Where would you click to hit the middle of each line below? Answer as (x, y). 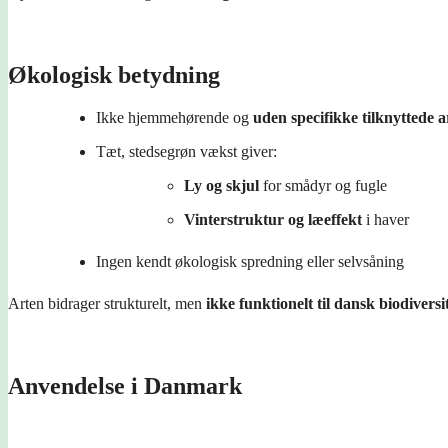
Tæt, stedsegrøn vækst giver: (186, 151)
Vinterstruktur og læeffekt (273, 219)
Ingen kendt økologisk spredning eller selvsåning (250, 261)
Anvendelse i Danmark (125, 385)
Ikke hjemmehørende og (174, 117)
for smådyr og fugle (323, 185)
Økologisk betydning (114, 74)
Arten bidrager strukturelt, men (107, 303)
